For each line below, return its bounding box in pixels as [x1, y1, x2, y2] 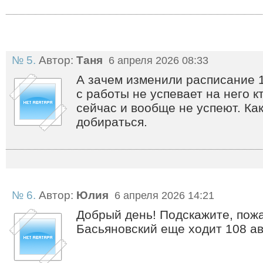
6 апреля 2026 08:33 [106, 55, 208, 66]
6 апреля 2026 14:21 [112, 190, 214, 201]
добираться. [76, 115, 147, 129]
